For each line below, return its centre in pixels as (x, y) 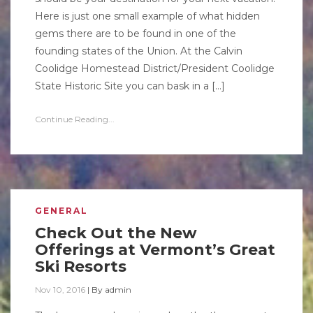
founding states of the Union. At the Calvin (139, 51)
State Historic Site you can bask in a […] (130, 86)
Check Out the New (116, 233)
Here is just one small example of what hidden (147, 16)
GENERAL (61, 211)
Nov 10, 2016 (60, 290)
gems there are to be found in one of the (136, 34)
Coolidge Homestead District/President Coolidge (155, 68)
